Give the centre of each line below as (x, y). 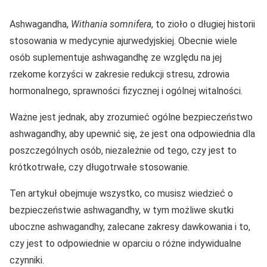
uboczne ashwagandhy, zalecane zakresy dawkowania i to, (130, 227)
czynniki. (27, 260)
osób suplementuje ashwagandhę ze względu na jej (116, 58)
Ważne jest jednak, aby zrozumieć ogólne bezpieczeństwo (131, 117)
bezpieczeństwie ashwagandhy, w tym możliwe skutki (122, 210)
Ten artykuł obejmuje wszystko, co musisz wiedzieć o (121, 193)
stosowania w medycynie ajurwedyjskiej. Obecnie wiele (123, 41)
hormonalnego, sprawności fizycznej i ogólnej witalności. (126, 91)
